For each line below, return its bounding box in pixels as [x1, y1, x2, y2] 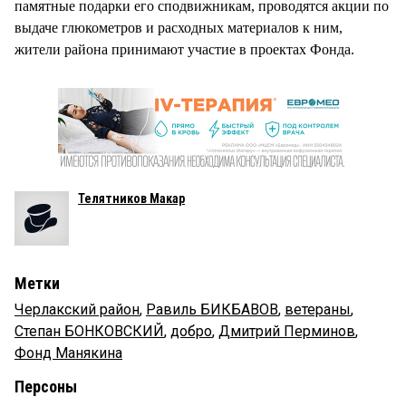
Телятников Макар [78, 190, 185, 206]
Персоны [14, 376, 77, 396]
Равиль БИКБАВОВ [146, 300, 278, 318]
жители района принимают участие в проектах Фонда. [14, 41, 354, 57]
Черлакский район [14, 300, 140, 318]
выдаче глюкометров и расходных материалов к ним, [14, 19, 343, 35]
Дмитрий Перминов [218, 322, 355, 340]
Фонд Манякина [14, 343, 122, 362]
